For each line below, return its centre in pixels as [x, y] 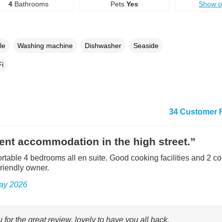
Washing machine [45, 45]
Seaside [146, 45]
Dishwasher [103, 45]
